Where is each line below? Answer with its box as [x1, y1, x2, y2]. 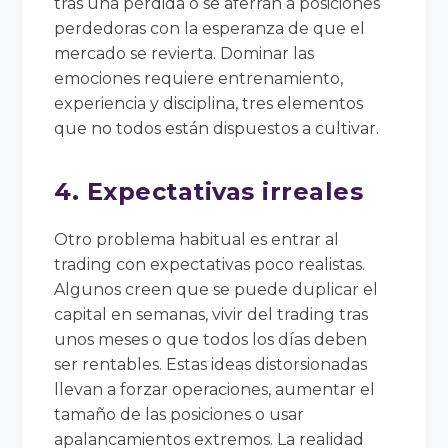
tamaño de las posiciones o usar [54, 404, 305, 424]
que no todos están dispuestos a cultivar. [54, 118, 380, 138]
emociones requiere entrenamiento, [54, 68, 344, 88]
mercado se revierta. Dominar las [54, 43, 315, 63]
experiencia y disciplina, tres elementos [54, 93, 364, 113]
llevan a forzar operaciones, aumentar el [54, 379, 376, 399]
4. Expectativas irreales [54, 176, 364, 206]
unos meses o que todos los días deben [54, 329, 368, 349]
